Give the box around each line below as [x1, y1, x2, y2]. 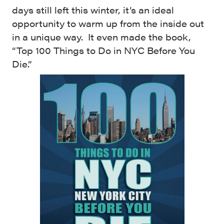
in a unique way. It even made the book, [12, 30, 191, 43]
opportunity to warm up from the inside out [12, 16, 204, 29]
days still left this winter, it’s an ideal [12, 3, 174, 16]
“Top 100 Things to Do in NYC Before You [12, 43, 195, 56]
